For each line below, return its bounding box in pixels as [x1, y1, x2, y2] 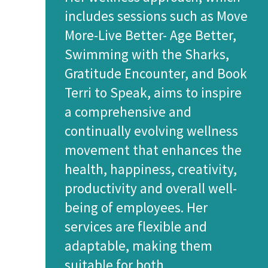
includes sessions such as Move [65, 7, 248, 25]
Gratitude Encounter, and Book [65, 65, 247, 82]
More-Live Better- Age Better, [65, 26, 236, 44]
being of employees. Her [65, 199, 208, 216]
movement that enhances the [65, 141, 242, 159]
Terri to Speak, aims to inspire [65, 84, 242, 101]
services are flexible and [65, 218, 207, 235]
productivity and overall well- [65, 179, 237, 197]
